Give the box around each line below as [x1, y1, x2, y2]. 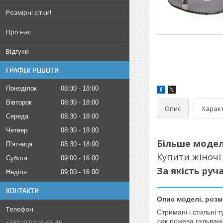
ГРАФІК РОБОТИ [6, 66, 59, 74]
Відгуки [6, 47, 29, 56]
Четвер [6, 126, 27, 134]
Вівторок [6, 99, 32, 106]
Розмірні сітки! [6, 8, 51, 17]
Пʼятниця [6, 140, 32, 148]
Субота [6, 154, 27, 162]
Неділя [6, 168, 27, 176]
